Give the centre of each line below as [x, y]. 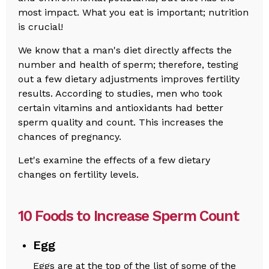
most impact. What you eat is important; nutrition [134, 12]
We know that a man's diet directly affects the [125, 50]
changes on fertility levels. [79, 174]
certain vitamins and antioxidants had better [121, 107]
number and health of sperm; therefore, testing [128, 64]
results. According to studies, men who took [120, 93]
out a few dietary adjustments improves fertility [129, 79]
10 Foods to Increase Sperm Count [128, 216]
